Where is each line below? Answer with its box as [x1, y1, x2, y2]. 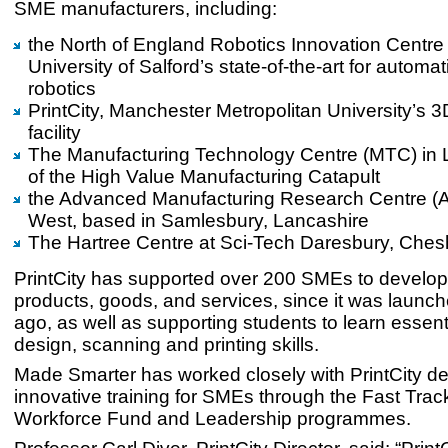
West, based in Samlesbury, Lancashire [28, 210, 369, 231]
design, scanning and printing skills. [14, 334, 319, 355]
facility [28, 122, 81, 143]
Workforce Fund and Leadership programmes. [14, 408, 411, 429]
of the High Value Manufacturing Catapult [28, 166, 380, 187]
